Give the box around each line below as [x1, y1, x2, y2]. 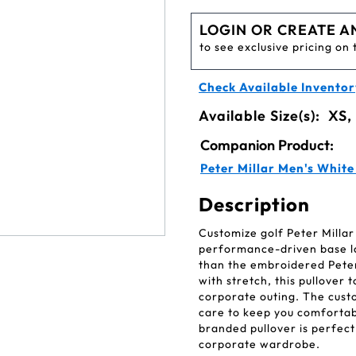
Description [199, 192, 310, 216]
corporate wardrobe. [199, 337, 320, 351]
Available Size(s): [199, 106, 324, 125]
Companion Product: [200, 136, 334, 154]
